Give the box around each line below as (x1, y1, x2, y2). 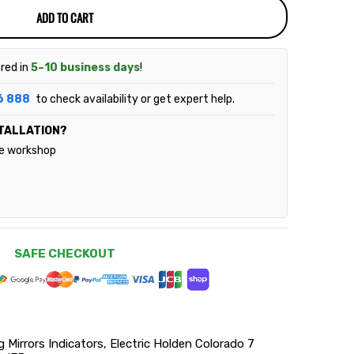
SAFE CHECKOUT (14, 247, 115, 262)
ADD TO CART (36, 9, 93, 27)
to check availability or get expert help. (33, 92, 235, 107)
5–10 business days (31, 61, 140, 75)
